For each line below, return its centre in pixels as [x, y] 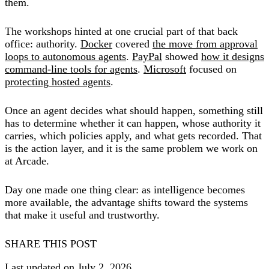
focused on [211, 69]
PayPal [147, 56]
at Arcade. [27, 161]
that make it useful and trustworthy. [82, 215]
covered [132, 44]
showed [182, 56]
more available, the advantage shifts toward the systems [126, 202]
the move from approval [205, 44]
